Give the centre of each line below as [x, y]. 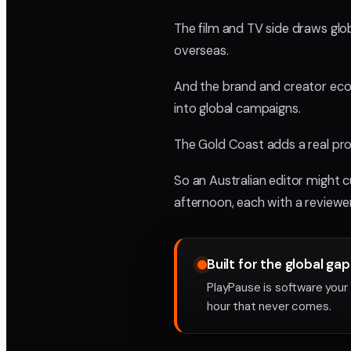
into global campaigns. [237, 109]
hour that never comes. [269, 306]
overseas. [201, 51]
